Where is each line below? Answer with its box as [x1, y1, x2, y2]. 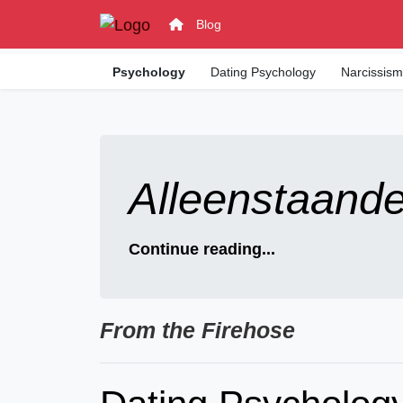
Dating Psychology [210, 65, 317, 79]
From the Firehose [100, 318, 296, 343]
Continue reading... [128, 240, 275, 258]
